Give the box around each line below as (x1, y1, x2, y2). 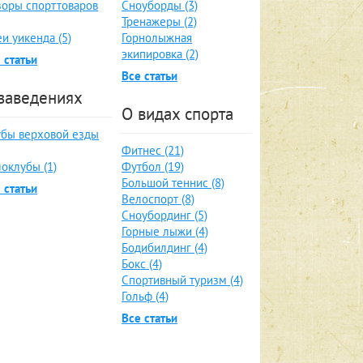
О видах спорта (122, 103, 233, 125)
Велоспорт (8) (122, 191, 194, 207)
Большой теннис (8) (122, 175, 224, 190)
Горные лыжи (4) (122, 224, 208, 239)
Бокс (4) (122, 256, 162, 271)
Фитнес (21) (122, 143, 184, 158)
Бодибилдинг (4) (122, 240, 207, 255)
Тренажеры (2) (122, 14, 197, 29)
